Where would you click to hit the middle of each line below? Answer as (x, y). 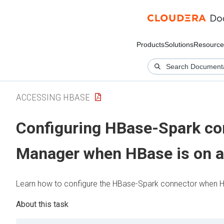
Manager (48, 154)
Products (150, 44)
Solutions (179, 44)
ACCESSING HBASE (53, 97)
